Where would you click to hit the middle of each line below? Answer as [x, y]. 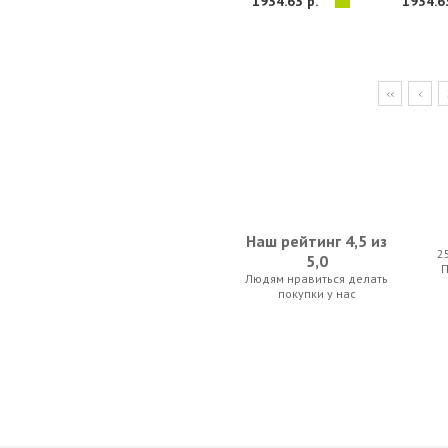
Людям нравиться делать [317, 279]
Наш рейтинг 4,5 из [317, 241]
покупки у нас [316, 294]
